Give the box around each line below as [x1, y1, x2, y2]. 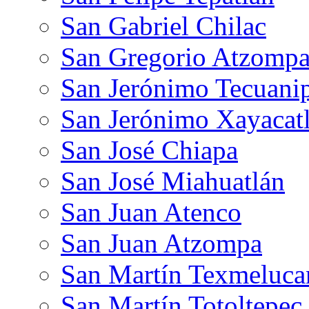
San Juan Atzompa [61, 228, 262, 258]
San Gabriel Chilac [61, 10, 266, 41]
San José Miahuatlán [61, 166, 285, 196]
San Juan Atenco [61, 197, 241, 227]
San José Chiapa [61, 134, 238, 165]
